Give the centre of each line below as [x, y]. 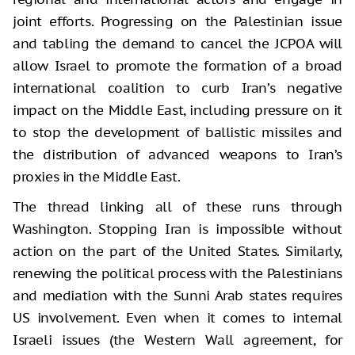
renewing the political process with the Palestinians [177, 273]
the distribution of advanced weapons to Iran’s [177, 154]
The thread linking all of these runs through [177, 206]
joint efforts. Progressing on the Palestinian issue [177, 21]
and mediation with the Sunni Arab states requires [177, 295]
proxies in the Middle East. [97, 176]
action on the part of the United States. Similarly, [177, 251]
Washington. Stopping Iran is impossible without [177, 229]
